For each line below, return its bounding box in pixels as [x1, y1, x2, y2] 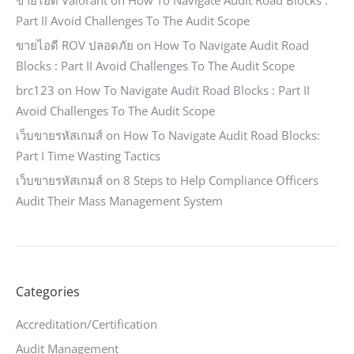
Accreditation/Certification [16, 316, 157, 332]
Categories [16, 283, 80, 300]
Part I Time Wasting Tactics [16, 148, 160, 164]
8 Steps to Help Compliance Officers [123, 172, 318, 188]
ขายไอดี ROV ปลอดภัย [16, 37, 134, 53]
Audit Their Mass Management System [16, 193, 223, 209]
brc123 [16, 82, 55, 98]
